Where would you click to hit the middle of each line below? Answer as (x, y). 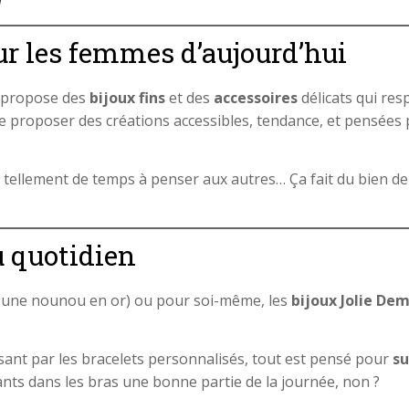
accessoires (256, 97)
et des (189, 97)
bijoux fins (127, 97)
